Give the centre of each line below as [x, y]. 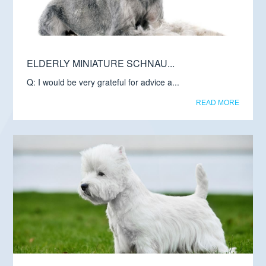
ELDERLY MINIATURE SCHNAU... [101, 64]
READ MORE [217, 103]
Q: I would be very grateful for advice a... [103, 82]
